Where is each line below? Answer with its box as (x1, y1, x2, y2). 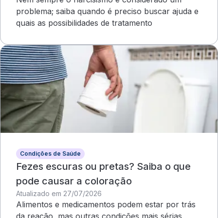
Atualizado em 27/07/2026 (16, 189, 102, 198)
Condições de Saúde (20, 150, 81, 157)
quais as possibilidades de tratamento (16, 18, 152, 28)
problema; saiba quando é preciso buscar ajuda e (16, 6, 199, 16)
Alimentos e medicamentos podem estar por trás (16, 200, 196, 209)
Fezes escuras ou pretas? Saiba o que (16, 161, 191, 172)
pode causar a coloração (16, 175, 132, 187)
